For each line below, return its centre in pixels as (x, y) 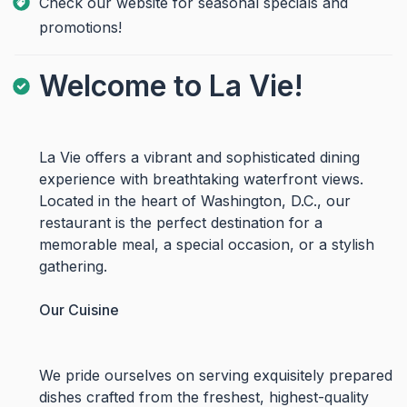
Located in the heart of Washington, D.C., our (194, 201)
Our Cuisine (79, 310)
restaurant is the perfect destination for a (180, 223)
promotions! (80, 27)
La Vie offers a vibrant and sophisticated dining (199, 157)
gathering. (73, 266)
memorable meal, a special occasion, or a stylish (206, 244)
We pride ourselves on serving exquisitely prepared (215, 375)
